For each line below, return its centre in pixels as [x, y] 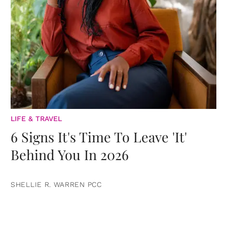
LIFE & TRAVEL [36, 119]
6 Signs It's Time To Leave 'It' [99, 137]
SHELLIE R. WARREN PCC [56, 185]
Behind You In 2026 [70, 155]
